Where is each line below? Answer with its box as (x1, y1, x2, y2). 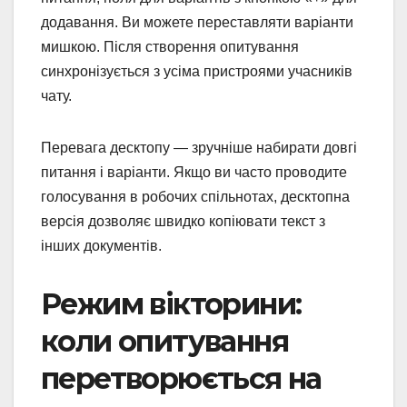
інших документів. (41, 238, 162, 254)
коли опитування (41, 323, 288, 360)
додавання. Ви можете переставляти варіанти (41, 15, 353, 31)
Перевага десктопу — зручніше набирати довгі (41, 140, 357, 156)
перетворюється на (41, 361, 322, 397)
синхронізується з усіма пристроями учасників (41, 64, 352, 80)
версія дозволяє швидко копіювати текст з (41, 213, 325, 230)
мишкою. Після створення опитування (41, 39, 299, 55)
